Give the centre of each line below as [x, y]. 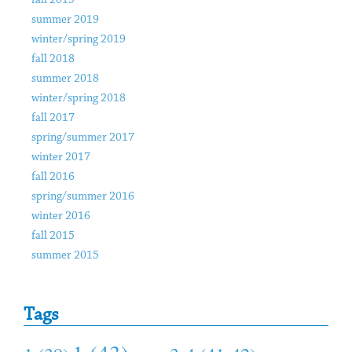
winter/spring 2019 [79, 40]
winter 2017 [61, 158]
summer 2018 [65, 79]
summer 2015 [65, 256]
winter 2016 [61, 217]
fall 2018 [53, 60]
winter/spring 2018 [79, 99]
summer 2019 [65, 20]
